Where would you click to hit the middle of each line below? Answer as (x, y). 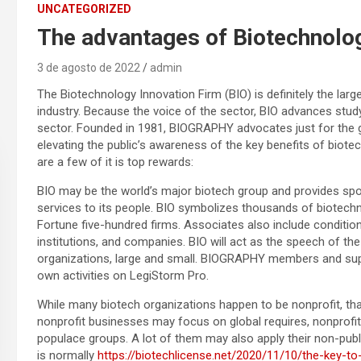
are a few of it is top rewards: (115, 162)
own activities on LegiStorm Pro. (122, 276)
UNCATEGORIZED (84, 9)
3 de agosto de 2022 (88, 68)
